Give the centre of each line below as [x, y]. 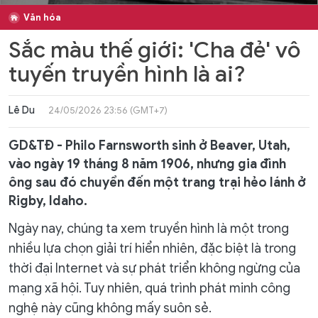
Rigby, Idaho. [48, 201]
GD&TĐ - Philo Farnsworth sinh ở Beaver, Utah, [149, 146]
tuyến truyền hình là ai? [127, 74]
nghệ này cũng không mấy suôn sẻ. [110, 308]
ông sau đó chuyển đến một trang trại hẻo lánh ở [157, 182]
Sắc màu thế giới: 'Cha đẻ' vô [154, 50]
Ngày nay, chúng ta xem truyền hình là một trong [149, 229]
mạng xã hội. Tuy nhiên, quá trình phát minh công [149, 288]
